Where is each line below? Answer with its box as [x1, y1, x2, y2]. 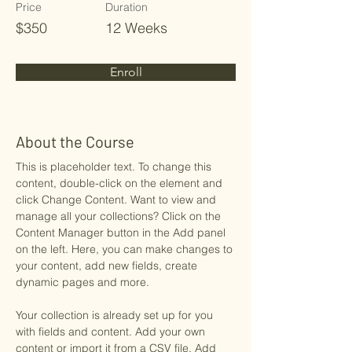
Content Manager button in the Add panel [16, 225, 229, 240]
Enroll [109, 64, 142, 79]
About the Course [16, 132, 134, 151]
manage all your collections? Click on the [16, 209, 224, 223]
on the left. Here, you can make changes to [16, 242, 236, 256]
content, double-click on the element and [16, 176, 225, 190]
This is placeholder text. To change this [16, 159, 214, 174]
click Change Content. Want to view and [16, 192, 219, 207]
